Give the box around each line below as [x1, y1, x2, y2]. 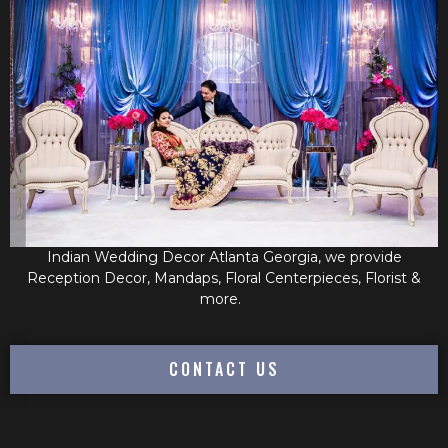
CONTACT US [168, 356, 280, 381]
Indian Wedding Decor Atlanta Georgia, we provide [46, 248, 402, 267]
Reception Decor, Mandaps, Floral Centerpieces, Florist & [27, 269, 421, 288]
